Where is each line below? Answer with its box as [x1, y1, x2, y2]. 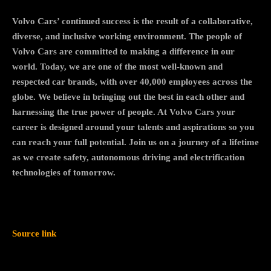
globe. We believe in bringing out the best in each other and [12, 91, 244, 102]
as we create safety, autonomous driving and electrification [12, 152, 244, 162]
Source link [12, 228, 56, 238]
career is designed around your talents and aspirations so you [12, 122, 254, 132]
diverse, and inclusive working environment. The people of [12, 31, 242, 41]
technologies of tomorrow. [12, 167, 116, 177]
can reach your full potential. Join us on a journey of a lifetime [12, 137, 259, 147]
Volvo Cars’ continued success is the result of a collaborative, [12, 16, 253, 26]
